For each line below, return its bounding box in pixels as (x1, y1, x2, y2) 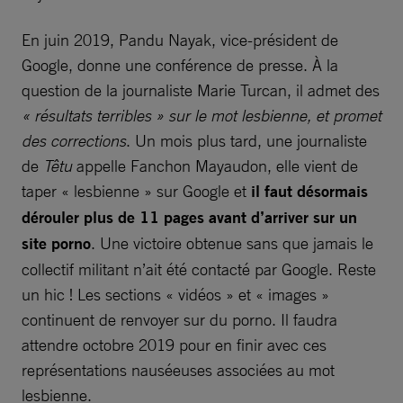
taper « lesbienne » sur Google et (22, 180, 251, 201)
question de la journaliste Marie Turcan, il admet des (22, 79, 380, 100)
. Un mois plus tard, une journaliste (126, 130, 367, 150)
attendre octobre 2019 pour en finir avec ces (22, 334, 327, 354)
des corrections (22, 130, 126, 150)
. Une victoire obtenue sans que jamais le (91, 232, 373, 253)
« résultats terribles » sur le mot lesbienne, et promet (22, 104, 381, 125)
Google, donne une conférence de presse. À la (22, 54, 338, 75)
